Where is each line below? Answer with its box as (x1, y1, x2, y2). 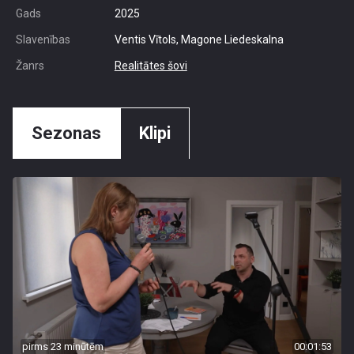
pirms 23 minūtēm (22, 341, 104, 352)
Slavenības (16, 33, 70, 46)
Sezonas (32, 123, 101, 143)
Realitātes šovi (114, 59, 187, 72)
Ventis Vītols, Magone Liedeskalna (114, 33, 284, 46)
